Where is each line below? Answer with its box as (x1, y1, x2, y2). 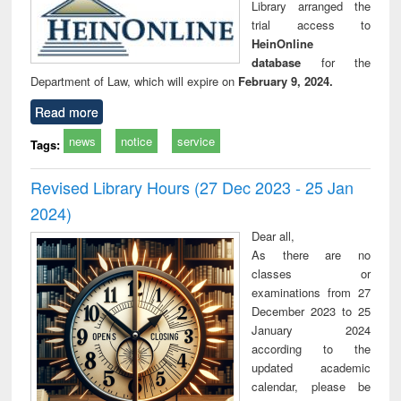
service (177, 132, 216, 149)
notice (121, 132, 153, 149)
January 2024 (252, 320, 371, 338)
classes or (252, 264, 371, 282)
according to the (252, 339, 371, 357)
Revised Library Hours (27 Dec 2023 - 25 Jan (30, 175, 354, 199)
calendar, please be (252, 377, 371, 395)
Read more (35, 102, 99, 121)
